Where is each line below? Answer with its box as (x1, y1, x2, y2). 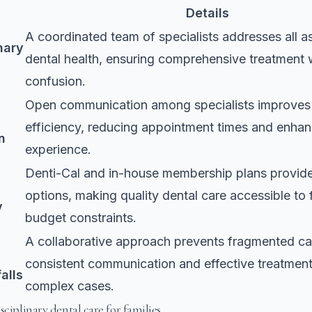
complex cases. (25, 278, 114, 293)
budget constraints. (25, 210, 136, 225)
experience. (25, 141, 91, 157)
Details (185, 5, 229, 20)
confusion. (25, 73, 86, 88)
